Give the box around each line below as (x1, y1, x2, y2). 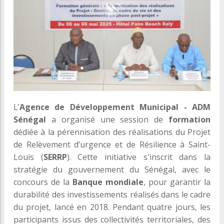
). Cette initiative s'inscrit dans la (66, 151, 211, 163)
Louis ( (13, 151, 43, 163)
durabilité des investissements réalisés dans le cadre (13, 189, 210, 200)
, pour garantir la (143, 176, 210, 188)
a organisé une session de (46, 114, 168, 125)
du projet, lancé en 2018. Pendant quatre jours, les (13, 201, 210, 213)
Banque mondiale (72, 176, 143, 188)
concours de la (13, 176, 72, 188)
